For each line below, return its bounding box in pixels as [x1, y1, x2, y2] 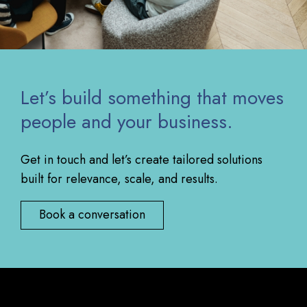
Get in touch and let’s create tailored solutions [20, 150, 262, 169]
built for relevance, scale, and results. [20, 169, 218, 188]
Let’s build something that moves [20, 84, 284, 112]
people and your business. [20, 108, 233, 136]
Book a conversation [38, 206, 145, 224]
